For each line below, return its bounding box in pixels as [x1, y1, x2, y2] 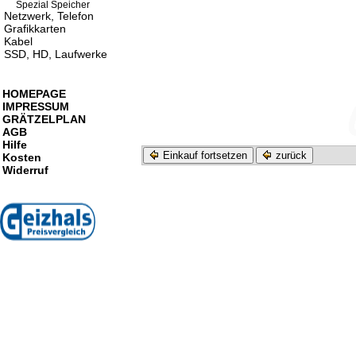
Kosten [2, 151, 41, 164]
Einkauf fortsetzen [160, 149, 247, 162]
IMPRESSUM [2, 100, 69, 113]
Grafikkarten [4, 22, 66, 35]
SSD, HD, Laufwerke [4, 48, 107, 60]
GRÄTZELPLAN [2, 113, 86, 126]
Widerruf [2, 164, 48, 176]
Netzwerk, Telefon [4, 10, 94, 22]
